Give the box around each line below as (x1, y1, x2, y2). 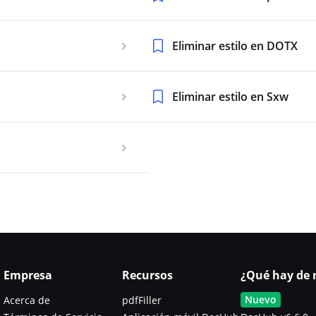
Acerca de (4, 293, 50, 307)
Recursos (122, 267, 173, 283)
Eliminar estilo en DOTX (172, 38, 298, 54)
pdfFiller (122, 293, 162, 307)
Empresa (4, 267, 52, 283)
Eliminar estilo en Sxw (172, 89, 288, 104)
